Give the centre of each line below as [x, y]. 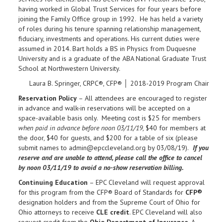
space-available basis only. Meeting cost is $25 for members [110, 118]
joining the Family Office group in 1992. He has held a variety [111, 19]
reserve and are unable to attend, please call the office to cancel [110, 157]
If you [201, 147]
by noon [30, 167]
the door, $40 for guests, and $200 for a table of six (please [108, 138]
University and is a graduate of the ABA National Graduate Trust [112, 58]
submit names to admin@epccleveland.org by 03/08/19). [104, 147]
